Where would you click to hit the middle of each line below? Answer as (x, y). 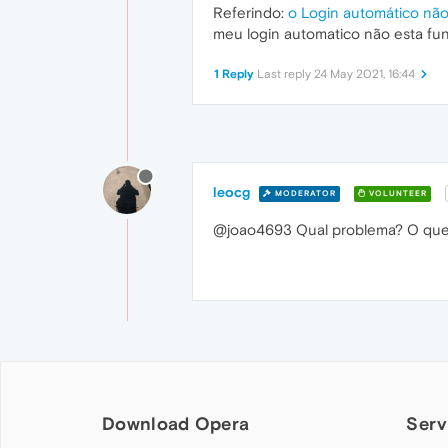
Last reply (285, 74)
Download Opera (176, 424)
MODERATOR (304, 193)
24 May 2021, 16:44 (364, 74)
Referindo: (250, 12)
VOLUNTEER (396, 193)
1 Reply (234, 74)
